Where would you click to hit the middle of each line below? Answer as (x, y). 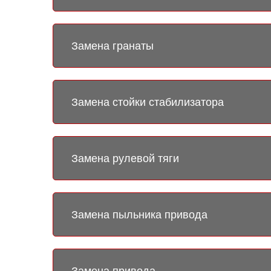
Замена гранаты (113, 46)
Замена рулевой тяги (125, 158)
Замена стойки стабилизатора (148, 102)
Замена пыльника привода (139, 214)
